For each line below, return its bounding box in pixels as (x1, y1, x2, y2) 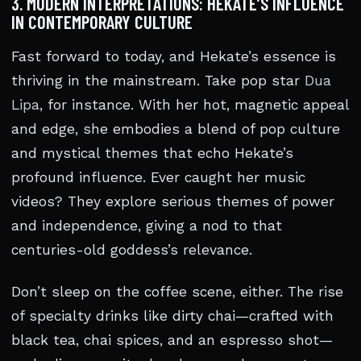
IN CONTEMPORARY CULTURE (11, 10, 193, 34)
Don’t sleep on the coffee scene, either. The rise (11, 284, 343, 301)
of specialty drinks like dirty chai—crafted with (11, 308, 334, 325)
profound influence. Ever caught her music (11, 169, 305, 186)
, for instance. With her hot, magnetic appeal (39, 97, 349, 114)
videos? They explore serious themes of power (11, 193, 334, 210)
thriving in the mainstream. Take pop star (11, 73, 305, 89)
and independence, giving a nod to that (11, 218, 282, 234)
